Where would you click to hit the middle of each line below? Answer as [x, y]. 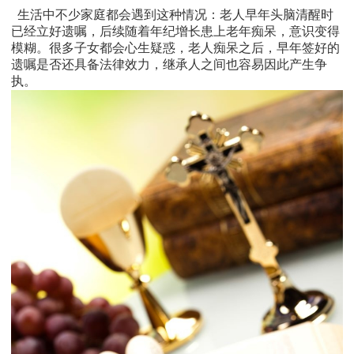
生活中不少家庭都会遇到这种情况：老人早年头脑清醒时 [172, 15]
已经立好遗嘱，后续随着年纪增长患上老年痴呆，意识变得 [175, 32]
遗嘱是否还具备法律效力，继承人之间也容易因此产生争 [169, 65]
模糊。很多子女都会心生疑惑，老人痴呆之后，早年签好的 [175, 48]
